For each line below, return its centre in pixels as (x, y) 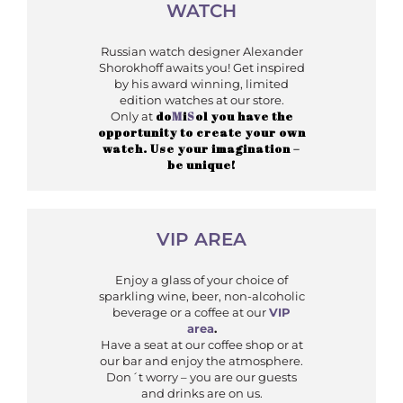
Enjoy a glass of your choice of (201, 280)
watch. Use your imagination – (201, 149)
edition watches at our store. (201, 100)
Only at (133, 116)
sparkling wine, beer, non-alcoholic (201, 296)
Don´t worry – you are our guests (201, 377)
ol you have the (244, 116)
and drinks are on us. (201, 394)
